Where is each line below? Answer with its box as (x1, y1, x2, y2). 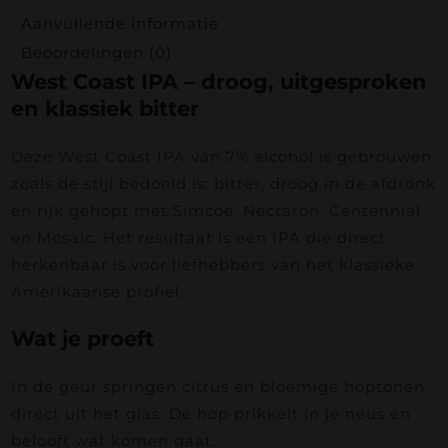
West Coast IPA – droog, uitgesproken (10, 68, 427, 94)
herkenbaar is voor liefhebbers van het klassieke (10, 254, 415, 274)
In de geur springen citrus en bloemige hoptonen (10, 376, 425, 396)
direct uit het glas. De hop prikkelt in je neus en (10, 403, 411, 423)
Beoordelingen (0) (20, 42, 172, 62)
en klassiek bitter (10, 95, 199, 121)
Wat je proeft (10, 325, 154, 351)
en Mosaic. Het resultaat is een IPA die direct (10, 227, 386, 247)
